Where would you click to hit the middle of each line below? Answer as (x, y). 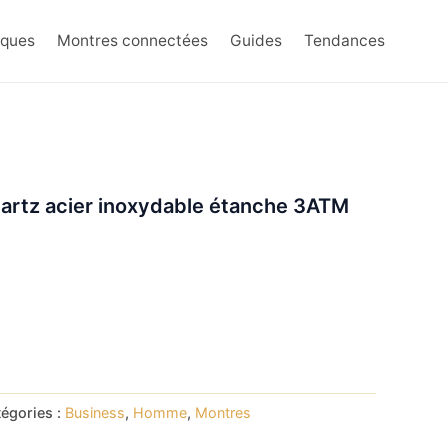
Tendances (344, 40)
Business (95, 412)
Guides (255, 40)
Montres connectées (132, 40)
